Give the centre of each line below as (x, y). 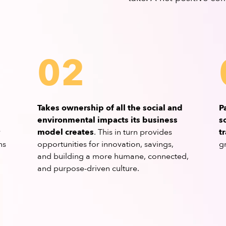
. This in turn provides (133, 132)
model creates (65, 132)
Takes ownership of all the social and (110, 108)
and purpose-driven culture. (88, 168)
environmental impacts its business (107, 120)
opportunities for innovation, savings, (105, 144)
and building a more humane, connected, (113, 156)
